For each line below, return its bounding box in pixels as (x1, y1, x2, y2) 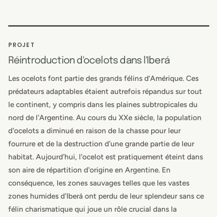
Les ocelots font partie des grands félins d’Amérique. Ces (8, 73, 199, 83)
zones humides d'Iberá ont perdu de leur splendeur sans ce (8, 191, 204, 201)
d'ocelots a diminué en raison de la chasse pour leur (8, 125, 181, 135)
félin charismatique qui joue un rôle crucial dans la (8, 204, 177, 214)
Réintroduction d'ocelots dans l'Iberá (8, 55, 170, 66)
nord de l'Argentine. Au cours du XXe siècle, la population (8, 112, 201, 122)
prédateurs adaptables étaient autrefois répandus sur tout (8, 86, 202, 96)
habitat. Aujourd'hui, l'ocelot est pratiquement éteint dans (8, 152, 203, 161)
